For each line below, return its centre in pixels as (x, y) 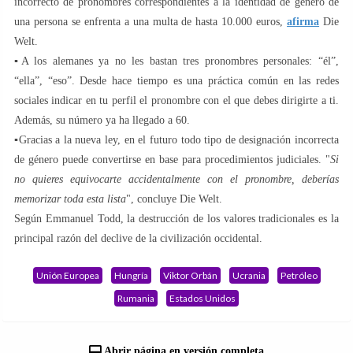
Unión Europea (67, 275)
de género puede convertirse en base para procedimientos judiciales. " (172, 159)
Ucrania (249, 275)
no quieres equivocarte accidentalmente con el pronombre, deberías (176, 179)
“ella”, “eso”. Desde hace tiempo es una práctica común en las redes (176, 80)
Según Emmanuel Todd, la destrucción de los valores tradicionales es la (176, 218)
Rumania (136, 298)
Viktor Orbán (190, 275)
